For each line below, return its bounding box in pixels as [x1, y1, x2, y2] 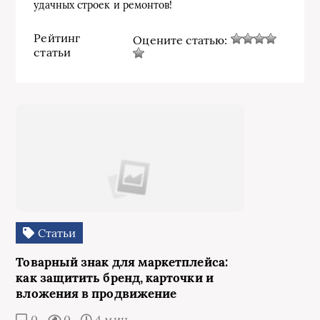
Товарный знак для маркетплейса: [16, 254, 228, 270]
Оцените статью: [133, 32, 231, 47]
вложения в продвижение [16, 285, 177, 301]
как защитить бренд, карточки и [16, 269, 214, 286]
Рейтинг [34, 31, 80, 45]
